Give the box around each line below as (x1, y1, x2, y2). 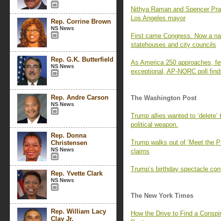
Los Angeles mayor (131, 14, 185, 22)
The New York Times (131, 192, 193, 199)
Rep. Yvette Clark (51, 170, 103, 177)
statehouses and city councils (131, 41, 216, 48)
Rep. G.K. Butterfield (51, 56, 113, 63)
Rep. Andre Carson (51, 94, 109, 101)
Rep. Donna (51, 132, 86, 139)
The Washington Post (131, 94, 196, 102)
